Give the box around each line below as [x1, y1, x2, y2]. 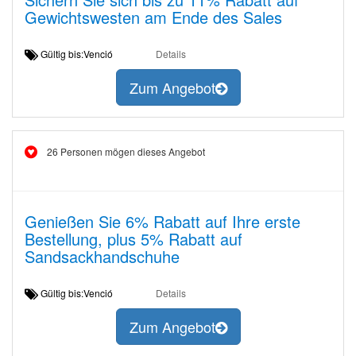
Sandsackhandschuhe [25, 245, 180, 268]
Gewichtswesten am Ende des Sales [25, 6, 282, 29]
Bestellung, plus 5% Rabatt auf [25, 227, 242, 250]
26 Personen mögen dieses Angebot [47, 145, 205, 158]
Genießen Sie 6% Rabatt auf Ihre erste [25, 210, 300, 233]
